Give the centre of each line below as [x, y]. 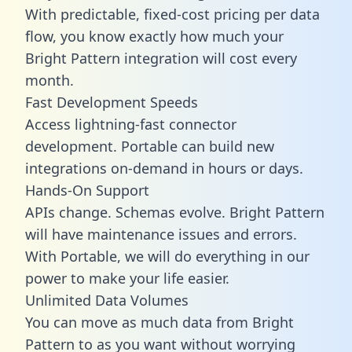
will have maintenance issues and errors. [161, 234]
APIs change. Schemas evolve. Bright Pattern [175, 212]
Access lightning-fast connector [131, 124]
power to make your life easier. [127, 278]
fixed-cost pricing [202, 14]
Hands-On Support [87, 190]
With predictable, [84, 14]
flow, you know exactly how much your [154, 36]
